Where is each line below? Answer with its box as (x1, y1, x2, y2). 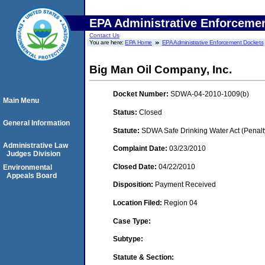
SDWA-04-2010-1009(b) (170, 90, 249, 99)
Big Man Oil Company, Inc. (89, 63, 232, 76)
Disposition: (113, 180, 155, 189)
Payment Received (155, 180, 216, 189)
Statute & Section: (113, 253, 174, 261)
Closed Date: (113, 162, 159, 171)
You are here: (89, 39, 125, 46)
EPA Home (125, 39, 153, 46)
